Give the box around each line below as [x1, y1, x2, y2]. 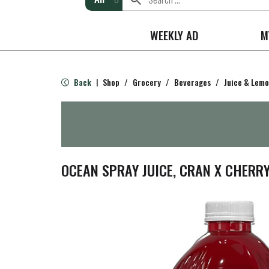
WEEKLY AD [150, 26, 198, 43]
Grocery [133, 76, 161, 88]
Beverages [174, 76, 211, 88]
